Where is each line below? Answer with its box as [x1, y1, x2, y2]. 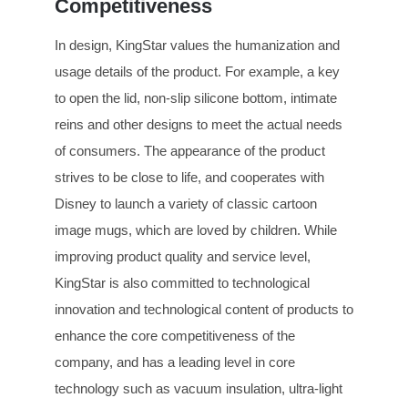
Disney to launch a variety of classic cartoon [55, 196, 317, 212]
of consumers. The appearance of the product [55, 143, 325, 159]
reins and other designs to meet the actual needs [55, 117, 342, 133]
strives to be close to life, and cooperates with [55, 169, 324, 186]
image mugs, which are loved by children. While [55, 222, 337, 239]
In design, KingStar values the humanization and [55, 37, 340, 54]
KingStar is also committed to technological [55, 275, 310, 291]
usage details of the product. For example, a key [55, 64, 340, 80]
